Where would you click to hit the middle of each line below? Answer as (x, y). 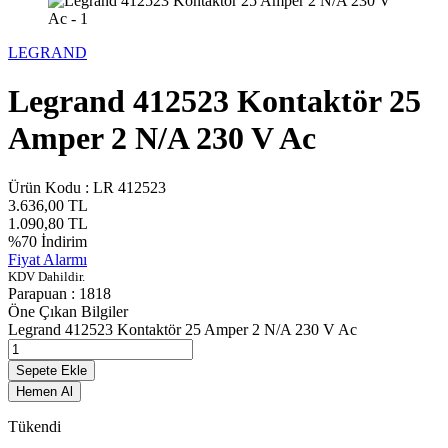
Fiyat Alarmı (47, 259)
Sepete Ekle (51, 370)
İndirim (62, 241)
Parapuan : (43, 293)
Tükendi (34, 426)
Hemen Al (44, 391)
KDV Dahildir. (46, 276)
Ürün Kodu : (50, 187)
